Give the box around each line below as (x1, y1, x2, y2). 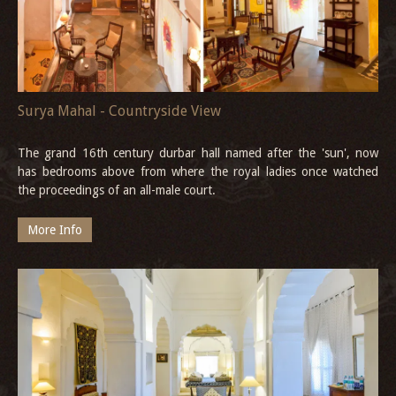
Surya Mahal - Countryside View (18, 103, 221, 120)
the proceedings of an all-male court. (18, 183, 216, 198)
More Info (27, 223, 82, 238)
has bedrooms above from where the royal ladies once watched (18, 164, 378, 179)
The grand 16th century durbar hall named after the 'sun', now (18, 146, 378, 161)
